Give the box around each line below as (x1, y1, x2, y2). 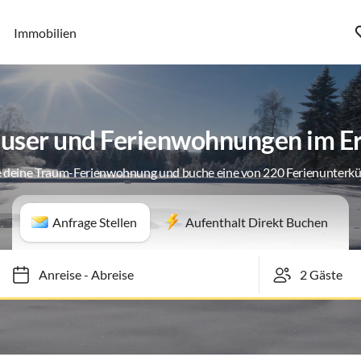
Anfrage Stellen (52, 214, 137, 230)
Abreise (83, 267, 127, 282)
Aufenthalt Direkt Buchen (185, 214, 328, 230)
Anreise (31, 267, 74, 282)
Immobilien (14, 24, 77, 40)
